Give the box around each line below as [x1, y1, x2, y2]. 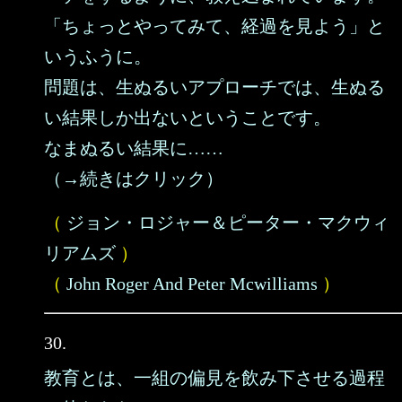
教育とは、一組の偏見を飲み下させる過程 [44, 368, 385, 388]
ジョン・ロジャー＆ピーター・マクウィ [66, 213, 389, 232]
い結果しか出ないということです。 [44, 108, 331, 127]
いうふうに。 [44, 47, 152, 66]
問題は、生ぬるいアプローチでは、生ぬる [44, 77, 385, 97]
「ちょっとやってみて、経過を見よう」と [44, 16, 385, 36]
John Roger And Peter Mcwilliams [66, 274, 318, 293]
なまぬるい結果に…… [44, 138, 223, 158]
